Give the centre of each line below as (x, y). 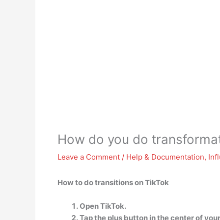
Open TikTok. (103, 206)
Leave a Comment (89, 157)
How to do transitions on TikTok (113, 182)
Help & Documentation (165, 157)
